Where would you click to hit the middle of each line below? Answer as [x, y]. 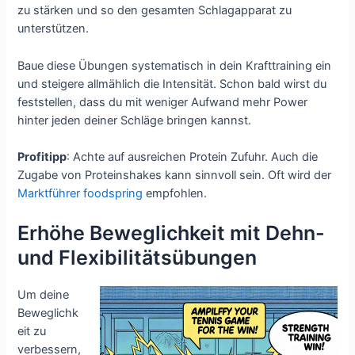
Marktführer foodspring [80, 194]
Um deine [44, 295]
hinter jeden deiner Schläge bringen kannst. [135, 120]
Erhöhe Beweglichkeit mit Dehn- [172, 233]
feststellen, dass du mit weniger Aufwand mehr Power [163, 102]
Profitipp [42, 157]
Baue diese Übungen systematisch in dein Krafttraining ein [175, 65]
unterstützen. [53, 29]
